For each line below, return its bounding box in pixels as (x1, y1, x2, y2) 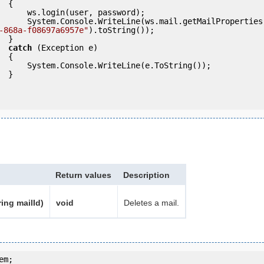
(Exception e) (32, 42, 98, 52)
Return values (55, 170, 111, 180)
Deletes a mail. (124, 197, 179, 207)
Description (123, 170, 170, 180)
